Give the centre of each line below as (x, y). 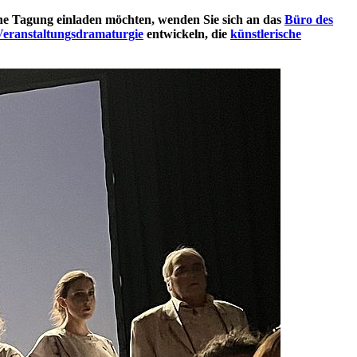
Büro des (309, 19)
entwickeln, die (187, 33)
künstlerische (266, 33)
